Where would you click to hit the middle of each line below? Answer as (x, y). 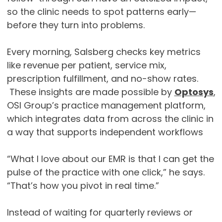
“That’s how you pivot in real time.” (83, 186)
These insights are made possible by (90, 92)
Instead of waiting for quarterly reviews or (100, 213)
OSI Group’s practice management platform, (106, 106)
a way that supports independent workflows (105, 132)
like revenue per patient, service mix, (86, 65)
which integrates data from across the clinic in (110, 119)
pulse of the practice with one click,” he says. (106, 172)
